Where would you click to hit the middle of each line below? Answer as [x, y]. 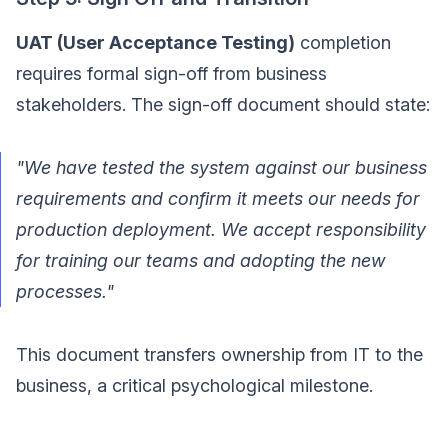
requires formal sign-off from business [171, 73]
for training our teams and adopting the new [200, 260]
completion [343, 42]
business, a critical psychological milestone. [194, 385]
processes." [65, 291]
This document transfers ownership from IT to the [219, 354]
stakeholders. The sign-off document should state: [223, 104]
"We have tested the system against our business [221, 167]
